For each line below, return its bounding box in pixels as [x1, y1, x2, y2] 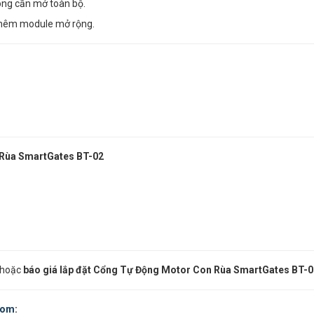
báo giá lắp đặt [23, 264, 91, 276]
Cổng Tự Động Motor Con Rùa [93, 264, 233, 276]
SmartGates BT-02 [18, 151, 104, 163]
